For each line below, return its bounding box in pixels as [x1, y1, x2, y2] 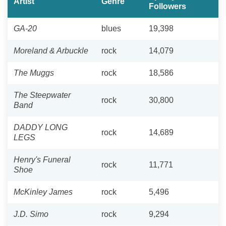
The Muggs [14, 68, 54, 77]
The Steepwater [14, 90, 71, 99]
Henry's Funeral [14, 155, 71, 164]
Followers [149, 2, 186, 11]
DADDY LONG [14, 123, 68, 132]
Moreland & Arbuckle [14, 46, 88, 55]
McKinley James [14, 187, 73, 196]
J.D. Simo [14, 209, 48, 218]
